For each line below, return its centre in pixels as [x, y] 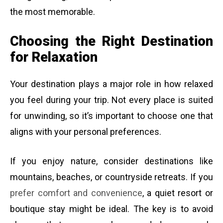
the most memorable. [53, 11]
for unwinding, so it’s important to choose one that [111, 116]
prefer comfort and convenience [76, 193]
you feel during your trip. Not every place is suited [111, 100]
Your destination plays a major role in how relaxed [111, 84]
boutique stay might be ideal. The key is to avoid [111, 209]
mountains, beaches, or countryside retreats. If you [111, 177]
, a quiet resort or [178, 193]
